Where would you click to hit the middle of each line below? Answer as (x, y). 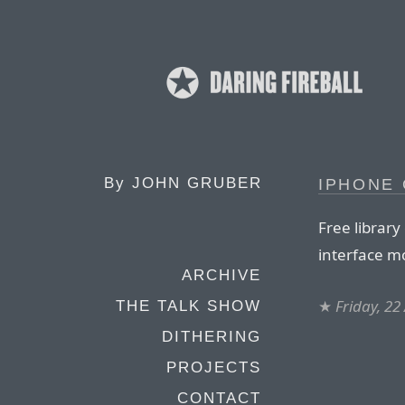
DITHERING (212, 337)
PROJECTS (214, 367)
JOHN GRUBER (197, 183)
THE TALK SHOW (188, 306)
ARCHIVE (221, 275)
